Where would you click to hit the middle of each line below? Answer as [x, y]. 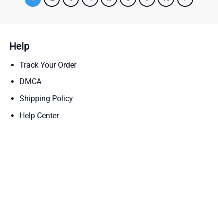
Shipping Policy [46, 99]
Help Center [39, 115]
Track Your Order [48, 65]
